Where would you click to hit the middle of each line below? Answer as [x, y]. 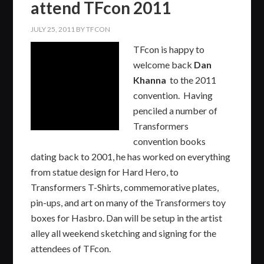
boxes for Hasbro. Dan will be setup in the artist [127, 217]
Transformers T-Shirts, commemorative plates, [125, 187]
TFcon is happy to [169, 49]
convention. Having [173, 95]
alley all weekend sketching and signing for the [124, 233]
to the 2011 [192, 80]
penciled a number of [176, 110]
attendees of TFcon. [71, 248]
